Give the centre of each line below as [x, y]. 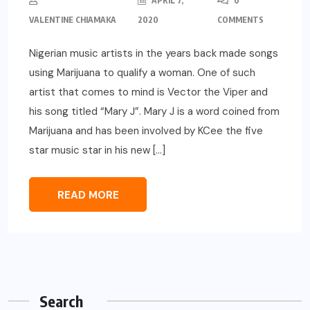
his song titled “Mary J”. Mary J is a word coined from [154, 111]
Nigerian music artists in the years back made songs [154, 53]
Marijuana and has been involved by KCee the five [146, 130]
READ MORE [88, 195]
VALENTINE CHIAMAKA [73, 19]
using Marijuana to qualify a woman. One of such [142, 72]
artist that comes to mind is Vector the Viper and [148, 92]
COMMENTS [240, 19]
